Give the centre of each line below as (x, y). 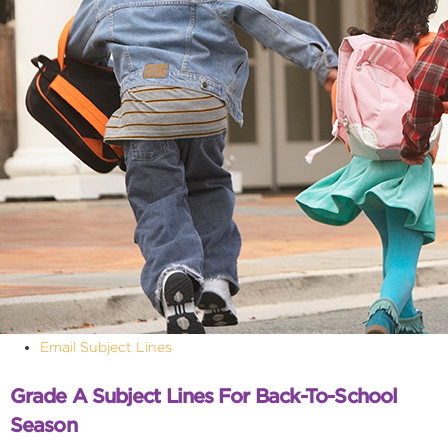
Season (43, 425)
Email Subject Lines (106, 347)
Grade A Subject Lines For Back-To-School (204, 396)
